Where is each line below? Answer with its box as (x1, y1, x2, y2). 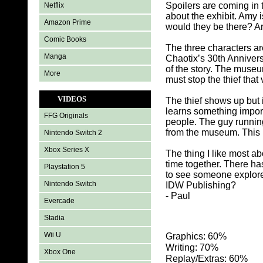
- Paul (166, 191, 191, 201)
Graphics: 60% (166, 231, 227, 242)
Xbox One (44, 248, 76, 256)
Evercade (44, 197, 75, 205)
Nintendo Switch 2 (44, 129, 103, 137)
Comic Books (44, 35, 87, 43)
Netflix (44, 1, 65, 9)
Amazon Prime (44, 18, 92, 26)
